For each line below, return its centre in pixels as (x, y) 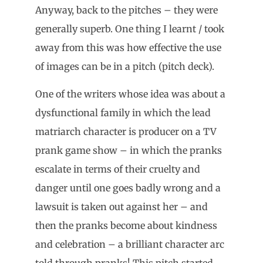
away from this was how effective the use (128, 48)
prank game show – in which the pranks (129, 150)
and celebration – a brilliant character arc (130, 244)
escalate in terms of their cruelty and (118, 169)
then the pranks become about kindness (126, 225)
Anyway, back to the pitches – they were (127, 10)
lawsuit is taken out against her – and (122, 206)
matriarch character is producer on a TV (126, 131)
